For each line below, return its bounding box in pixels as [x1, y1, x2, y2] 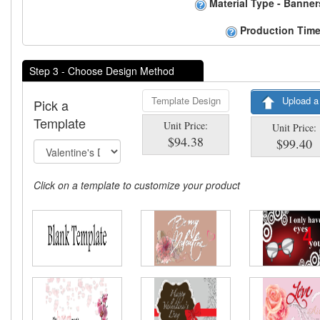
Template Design [151, 94, 221, 108]
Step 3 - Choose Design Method [29, 64, 174, 79]
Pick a [34, 96, 69, 115]
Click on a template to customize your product [34, 178, 240, 193]
